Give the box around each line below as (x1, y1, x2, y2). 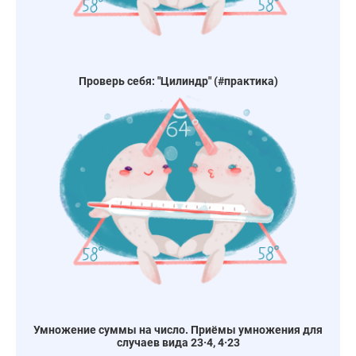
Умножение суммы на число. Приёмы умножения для (33, 323, 323, 336)
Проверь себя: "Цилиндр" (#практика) (78, 75, 278, 88)
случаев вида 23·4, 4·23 (116, 335, 240, 349)
